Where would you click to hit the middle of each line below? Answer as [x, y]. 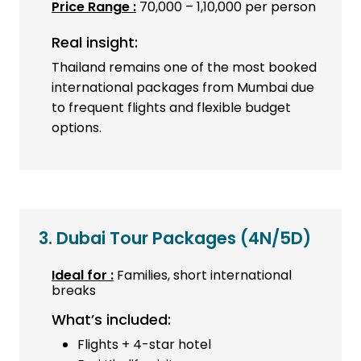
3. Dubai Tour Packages [139, 239]
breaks [74, 291]
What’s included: [111, 320]
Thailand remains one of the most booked [184, 68]
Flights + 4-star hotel [144, 345]
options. [77, 128]
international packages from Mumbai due [183, 88]
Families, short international [203, 276]
